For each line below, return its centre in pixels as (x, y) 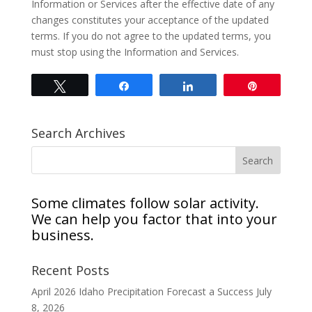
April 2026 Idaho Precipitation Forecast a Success (142, 291)
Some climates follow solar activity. (145, 203)
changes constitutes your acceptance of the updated (150, 20)
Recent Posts (70, 270)
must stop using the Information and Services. (135, 52)
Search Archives (78, 133)
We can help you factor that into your (154, 219)
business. (62, 235)
